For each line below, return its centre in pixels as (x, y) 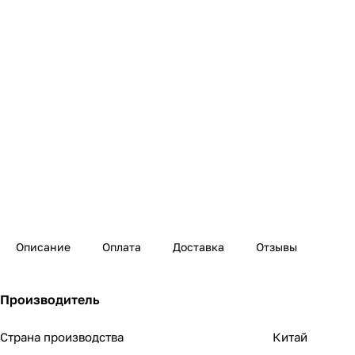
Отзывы (277, 247)
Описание (43, 247)
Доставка (198, 247)
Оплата (122, 247)
